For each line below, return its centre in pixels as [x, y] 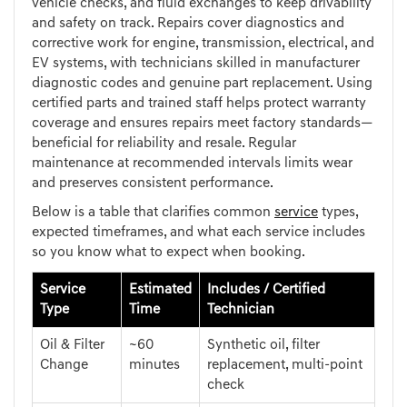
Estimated [160, 290]
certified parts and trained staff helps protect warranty [199, 104]
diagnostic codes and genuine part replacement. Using [202, 84]
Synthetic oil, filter [263, 346]
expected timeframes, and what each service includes [199, 233]
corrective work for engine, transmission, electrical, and [203, 44]
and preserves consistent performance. [153, 184]
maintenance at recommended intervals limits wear [192, 164]
